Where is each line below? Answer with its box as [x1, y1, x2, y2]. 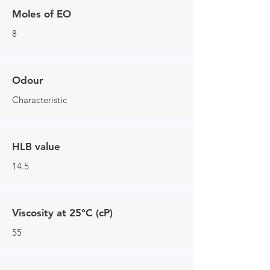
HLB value [12, 140, 60, 153]
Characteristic [12, 94, 67, 106]
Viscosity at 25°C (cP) [12, 207, 113, 219]
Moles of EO [12, 8, 71, 20]
